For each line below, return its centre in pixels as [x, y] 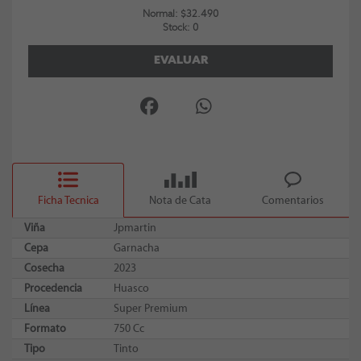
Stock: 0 [180, 28]
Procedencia [53, 288]
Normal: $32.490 [180, 14]
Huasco [131, 288]
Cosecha [44, 268]
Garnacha [137, 248]
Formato [45, 328]
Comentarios [293, 200]
